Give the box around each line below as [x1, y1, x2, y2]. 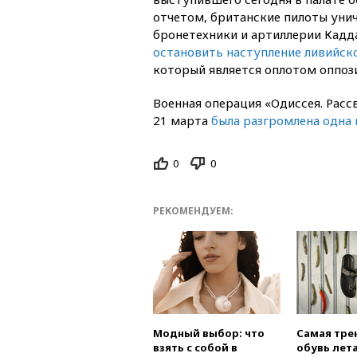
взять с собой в [153, 340, 237, 355]
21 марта [153, 112, 211, 128]
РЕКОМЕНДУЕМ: [153, 204, 233, 218]
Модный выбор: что [153, 326, 265, 341]
